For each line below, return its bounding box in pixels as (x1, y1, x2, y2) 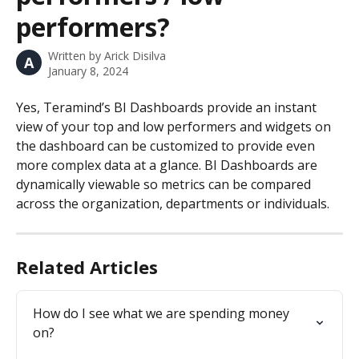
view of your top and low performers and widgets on (16, 118, 334, 135)
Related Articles (16, 255, 158, 279)
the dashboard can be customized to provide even (16, 137, 318, 155)
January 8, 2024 (48, 63, 128, 79)
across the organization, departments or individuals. (16, 195, 329, 212)
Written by (48, 48, 104, 63)
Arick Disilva (104, 48, 166, 63)
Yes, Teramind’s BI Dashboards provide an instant (16, 99, 320, 116)
